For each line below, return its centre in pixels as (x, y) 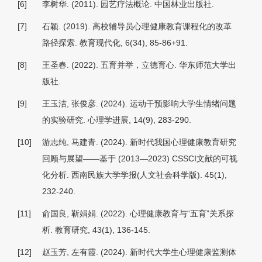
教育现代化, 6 (105, 43)
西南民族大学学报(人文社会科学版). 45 (143, 175)
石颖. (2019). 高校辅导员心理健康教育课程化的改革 (137, 27)
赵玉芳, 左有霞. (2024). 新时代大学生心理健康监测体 (139, 252)
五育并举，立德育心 (137, 65)
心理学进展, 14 (115, 120)
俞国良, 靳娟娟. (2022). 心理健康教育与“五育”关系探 (138, 214)
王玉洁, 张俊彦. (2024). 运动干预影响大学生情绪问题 (139, 104)
